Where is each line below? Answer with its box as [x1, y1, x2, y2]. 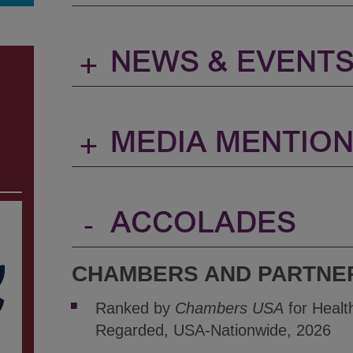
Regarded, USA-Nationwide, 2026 [95, 321, 331, 339]
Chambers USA [174, 299, 284, 317]
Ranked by [95, 299, 175, 317]
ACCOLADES [110, 210, 296, 240]
